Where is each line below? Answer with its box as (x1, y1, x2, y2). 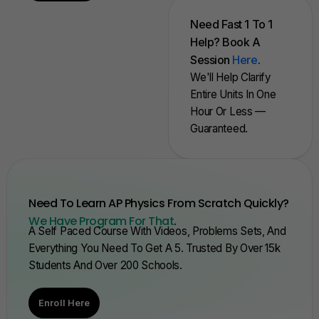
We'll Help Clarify (190, 70, 271, 85)
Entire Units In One (190, 88, 276, 102)
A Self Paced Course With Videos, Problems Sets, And (28, 224, 286, 239)
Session (190, 53, 233, 68)
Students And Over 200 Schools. (28, 258, 182, 273)
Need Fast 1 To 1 (190, 17, 273, 32)
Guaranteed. (190, 122, 248, 136)
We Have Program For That (28, 213, 174, 230)
